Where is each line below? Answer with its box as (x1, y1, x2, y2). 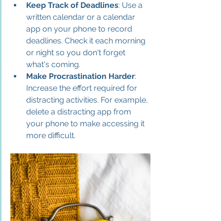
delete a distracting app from (26, 107, 133, 116)
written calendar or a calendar (26, 12, 137, 22)
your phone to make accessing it (26, 118, 147, 128)
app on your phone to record (26, 24, 134, 34)
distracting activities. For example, (26, 95, 150, 105)
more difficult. (26, 130, 75, 140)
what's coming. (26, 59, 80, 69)
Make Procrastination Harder (26, 71, 135, 81)
